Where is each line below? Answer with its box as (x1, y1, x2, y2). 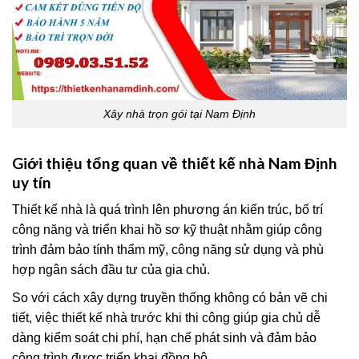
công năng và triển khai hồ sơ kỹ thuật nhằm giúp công (12, 223, 322, 237)
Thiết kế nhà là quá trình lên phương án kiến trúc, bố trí (12, 203, 323, 217)
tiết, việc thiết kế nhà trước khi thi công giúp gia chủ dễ (12, 311, 321, 325)
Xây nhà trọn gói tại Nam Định (103, 107, 256, 120)
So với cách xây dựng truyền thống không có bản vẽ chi (12, 291, 328, 305)
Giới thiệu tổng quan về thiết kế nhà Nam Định (12, 153, 337, 172)
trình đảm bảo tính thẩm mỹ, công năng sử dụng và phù (12, 243, 324, 257)
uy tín (12, 172, 51, 192)
